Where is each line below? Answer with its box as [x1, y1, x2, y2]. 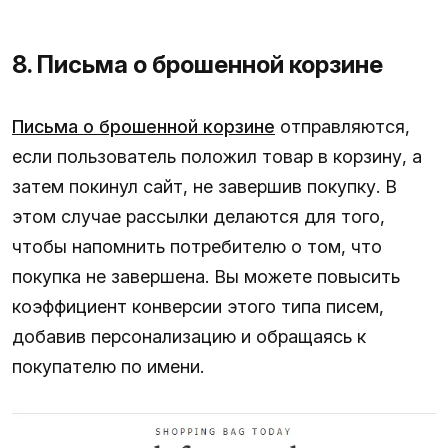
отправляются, [275, 115, 410, 137]
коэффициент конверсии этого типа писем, [12, 295, 384, 317]
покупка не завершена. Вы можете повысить [12, 265, 400, 287]
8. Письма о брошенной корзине [12, 49, 383, 79]
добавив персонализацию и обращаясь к [12, 325, 366, 347]
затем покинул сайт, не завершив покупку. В [12, 175, 397, 197]
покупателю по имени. [12, 355, 204, 377]
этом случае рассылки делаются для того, [12, 205, 385, 227]
